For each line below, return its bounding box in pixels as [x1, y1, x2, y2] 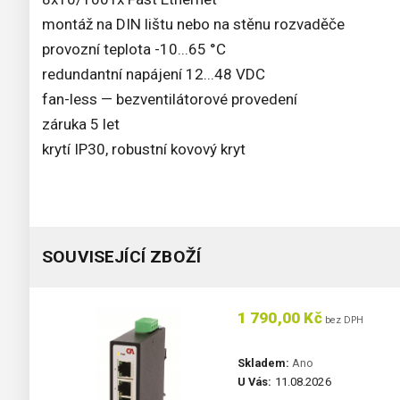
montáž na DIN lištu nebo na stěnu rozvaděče [42, 15, 345, 34]
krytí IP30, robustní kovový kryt [42, 140, 246, 159]
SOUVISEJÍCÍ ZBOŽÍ [42, 246, 202, 268]
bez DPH [321, 314, 364, 327]
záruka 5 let [42, 115, 120, 134]
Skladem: [237, 356, 289, 371]
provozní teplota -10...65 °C [42, 40, 226, 59]
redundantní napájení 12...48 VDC [42, 65, 265, 84]
